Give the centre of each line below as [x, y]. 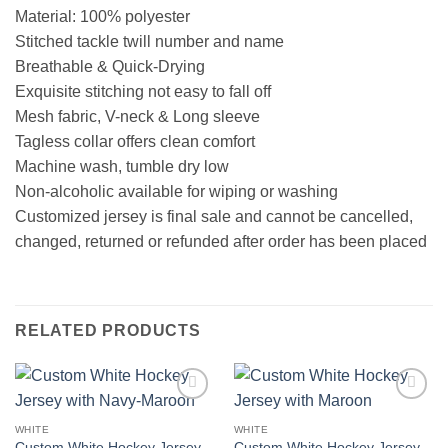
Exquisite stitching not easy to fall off [143, 92]
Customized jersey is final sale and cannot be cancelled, [214, 217]
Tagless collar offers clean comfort [135, 142]
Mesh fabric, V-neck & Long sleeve [137, 117]
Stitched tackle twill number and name [149, 42]
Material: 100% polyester [102, 17]
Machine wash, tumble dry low [122, 167]
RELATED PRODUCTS [108, 331]
